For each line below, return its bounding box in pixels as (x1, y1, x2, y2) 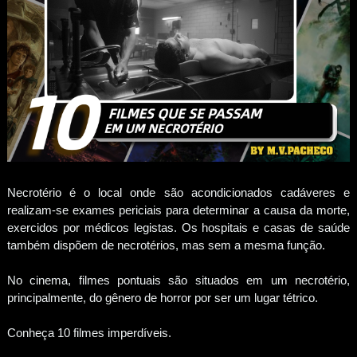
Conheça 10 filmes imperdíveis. (6, 325, 171, 339)
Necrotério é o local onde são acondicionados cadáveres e (6, 185, 351, 199)
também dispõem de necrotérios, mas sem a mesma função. (6, 237, 328, 252)
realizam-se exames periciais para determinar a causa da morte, (6, 202, 351, 217)
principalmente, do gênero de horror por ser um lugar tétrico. (6, 290, 318, 304)
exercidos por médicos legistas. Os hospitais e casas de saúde (6, 220, 351, 234)
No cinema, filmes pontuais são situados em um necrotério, (6, 273, 351, 287)
